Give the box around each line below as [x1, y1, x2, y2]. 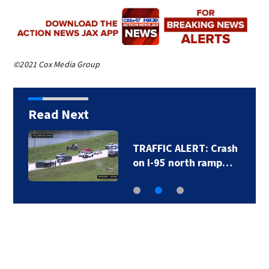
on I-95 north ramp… [132, 156, 232, 170]
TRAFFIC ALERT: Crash [132, 141, 238, 156]
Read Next [28, 106, 89, 123]
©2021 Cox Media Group [13, 59, 100, 70]
